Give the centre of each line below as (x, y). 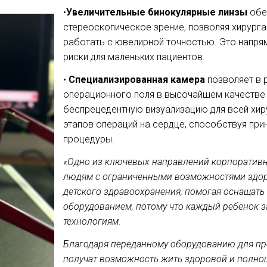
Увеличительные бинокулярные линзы (157, 13)
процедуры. (89, 139)
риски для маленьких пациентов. (134, 57)
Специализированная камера (137, 80)
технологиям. (92, 221)
